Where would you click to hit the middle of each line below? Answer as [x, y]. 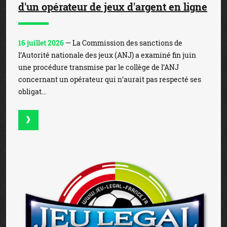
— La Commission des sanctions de [123, 43]
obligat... [32, 91]
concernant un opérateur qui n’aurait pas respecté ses [110, 79]
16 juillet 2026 [41, 43]
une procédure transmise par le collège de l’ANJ [99, 67]
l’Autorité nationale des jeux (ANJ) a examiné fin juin [107, 55]
